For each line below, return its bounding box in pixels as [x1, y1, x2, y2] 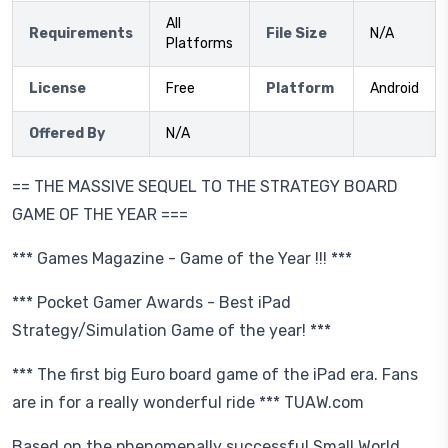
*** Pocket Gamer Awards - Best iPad [12, 293, 291, 312]
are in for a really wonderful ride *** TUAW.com [12, 393, 364, 412]
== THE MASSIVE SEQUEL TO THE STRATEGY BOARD [12, 177, 398, 196]
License [29, 80, 86, 97]
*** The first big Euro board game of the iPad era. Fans [12, 365, 418, 384]
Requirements [29, 25, 133, 42]
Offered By [29, 125, 105, 142]
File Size [266, 25, 327, 42]
